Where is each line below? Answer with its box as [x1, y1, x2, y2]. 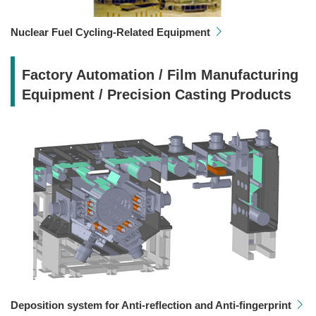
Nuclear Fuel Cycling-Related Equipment [11, 25, 210, 38]
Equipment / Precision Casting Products [22, 87, 291, 103]
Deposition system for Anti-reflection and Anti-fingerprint [11, 298, 291, 311]
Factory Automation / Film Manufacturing [22, 67, 298, 83]
